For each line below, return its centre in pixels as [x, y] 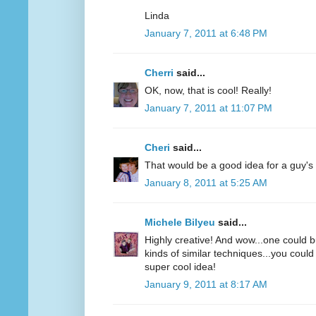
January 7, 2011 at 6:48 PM [206, 34]
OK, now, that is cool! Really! [208, 91]
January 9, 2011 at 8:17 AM [206, 285]
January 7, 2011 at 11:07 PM [208, 108]
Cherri [159, 73]
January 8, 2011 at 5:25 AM [206, 183]
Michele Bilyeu [181, 223]
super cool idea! [180, 267]
